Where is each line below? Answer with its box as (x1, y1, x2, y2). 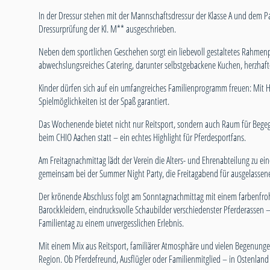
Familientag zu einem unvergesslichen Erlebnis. (39, 216, 184, 230)
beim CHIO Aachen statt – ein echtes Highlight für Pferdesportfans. (39, 131, 246, 145)
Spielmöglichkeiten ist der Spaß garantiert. (39, 95, 169, 108)
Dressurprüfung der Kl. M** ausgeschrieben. (39, 22, 176, 36)
